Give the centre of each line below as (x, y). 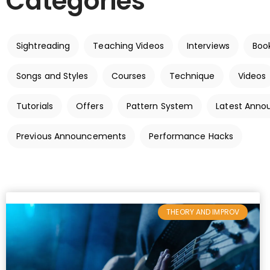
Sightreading (43, 46)
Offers (90, 106)
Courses (129, 76)
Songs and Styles (52, 76)
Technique (192, 76)
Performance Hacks (191, 136)
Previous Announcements (71, 136)
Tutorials (35, 106)
